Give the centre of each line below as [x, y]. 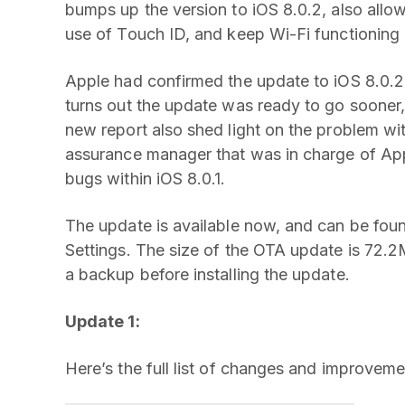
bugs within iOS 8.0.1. [146, 179]
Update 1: [103, 321]
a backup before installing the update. [207, 274]
